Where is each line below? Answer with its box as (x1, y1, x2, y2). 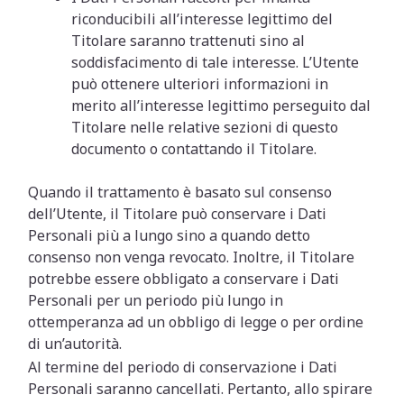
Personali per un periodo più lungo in (28, 290, 284, 310)
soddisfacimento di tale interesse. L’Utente (71, 52, 360, 72)
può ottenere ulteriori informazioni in (71, 74, 329, 94)
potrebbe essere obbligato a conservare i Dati (28, 269, 340, 289)
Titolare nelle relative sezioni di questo (71, 117, 339, 137)
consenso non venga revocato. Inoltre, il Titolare (28, 247, 355, 267)
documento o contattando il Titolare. (71, 139, 317, 159)
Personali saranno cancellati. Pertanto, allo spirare (28, 379, 373, 399)
